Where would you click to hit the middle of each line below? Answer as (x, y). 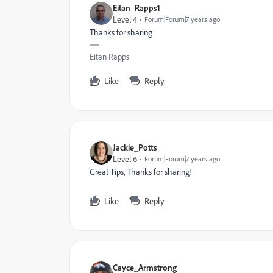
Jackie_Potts (135, 147)
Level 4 (125, 19)
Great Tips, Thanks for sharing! (141, 172)
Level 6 (125, 159)
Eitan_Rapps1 (136, 8)
